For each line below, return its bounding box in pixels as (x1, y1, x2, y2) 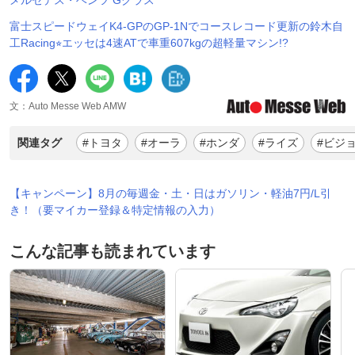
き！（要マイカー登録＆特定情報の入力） (10, 203, 220, 216)
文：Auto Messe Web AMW (10, 100, 126, 112)
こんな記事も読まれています (10, 242, 216, 260)
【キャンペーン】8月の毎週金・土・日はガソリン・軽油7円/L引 (10, 186, 331, 200)
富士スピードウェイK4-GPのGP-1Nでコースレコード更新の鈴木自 (10, 19, 343, 32)
